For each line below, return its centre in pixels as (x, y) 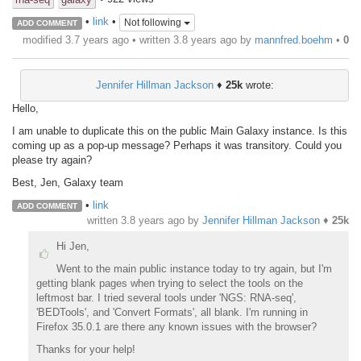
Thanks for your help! (85, 349)
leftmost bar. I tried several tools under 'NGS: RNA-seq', (166, 297)
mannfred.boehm (294, 39)
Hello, (25, 108)
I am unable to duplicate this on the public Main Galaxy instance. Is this (180, 131)
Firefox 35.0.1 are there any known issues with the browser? (176, 326)
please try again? (54, 160)
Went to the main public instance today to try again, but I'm (194, 268)
